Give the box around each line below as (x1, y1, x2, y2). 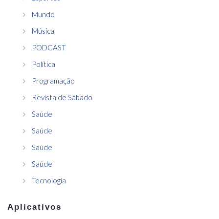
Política (32, 59, 55, 68)
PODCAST (32, 43, 66, 52)
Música (32, 26, 54, 35)
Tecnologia (32, 175, 66, 185)
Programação (32, 76, 75, 85)
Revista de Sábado (32, 92, 92, 102)
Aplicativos (7, 202, 62, 212)
